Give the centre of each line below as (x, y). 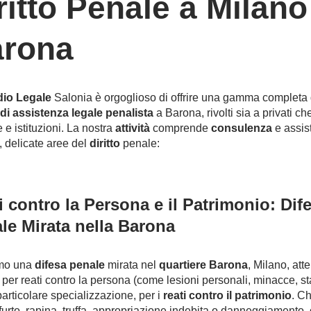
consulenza (241, 128)
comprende (180, 128)
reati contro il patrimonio (227, 295)
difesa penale (69, 265)
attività (132, 128)
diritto (104, 143)
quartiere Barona (203, 265)
